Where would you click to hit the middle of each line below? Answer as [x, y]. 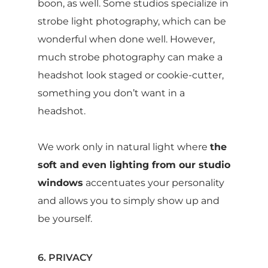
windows [60, 183]
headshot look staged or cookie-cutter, [130, 75]
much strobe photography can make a [130, 57]
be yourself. [65, 219]
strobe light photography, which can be [132, 22]
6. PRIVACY [65, 258]
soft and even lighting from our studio [134, 165]
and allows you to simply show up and [128, 201]
